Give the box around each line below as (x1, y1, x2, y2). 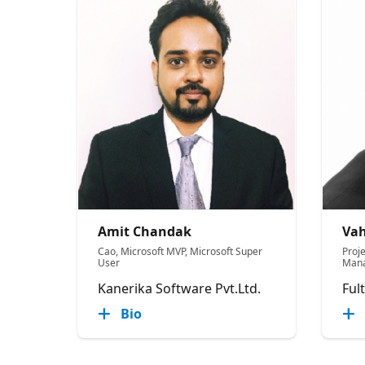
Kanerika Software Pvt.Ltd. (98, 279, 262, 297)
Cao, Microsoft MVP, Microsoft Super (98, 244, 263, 258)
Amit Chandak (98, 222, 192, 240)
